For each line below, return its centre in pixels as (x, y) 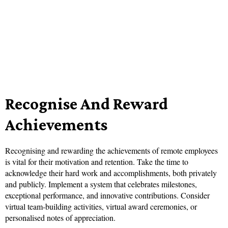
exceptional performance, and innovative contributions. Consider (107, 195)
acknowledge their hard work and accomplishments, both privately (111, 173)
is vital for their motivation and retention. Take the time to (97, 162)
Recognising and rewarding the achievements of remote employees (111, 151)
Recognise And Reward (87, 104)
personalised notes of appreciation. (60, 218)
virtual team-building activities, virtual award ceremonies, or (101, 207)
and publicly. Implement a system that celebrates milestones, (101, 184)
